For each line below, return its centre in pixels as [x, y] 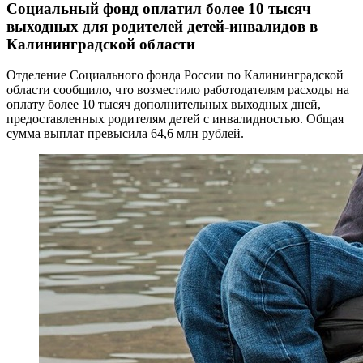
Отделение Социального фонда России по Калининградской [175, 75]
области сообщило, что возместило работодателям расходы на [178, 90]
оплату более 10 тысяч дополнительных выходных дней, [164, 105]
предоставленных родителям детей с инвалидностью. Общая [175, 119]
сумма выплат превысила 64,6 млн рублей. [125, 134]
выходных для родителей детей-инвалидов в [162, 26]
